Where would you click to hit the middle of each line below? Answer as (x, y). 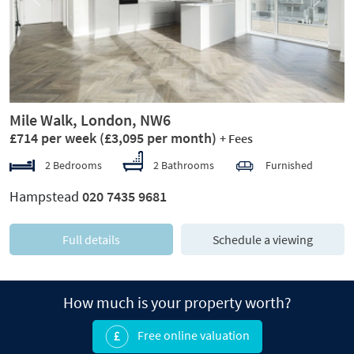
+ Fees (236, 138)
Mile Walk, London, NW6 (90, 119)
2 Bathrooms (184, 165)
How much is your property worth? (177, 302)
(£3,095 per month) (158, 137)
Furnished (289, 165)
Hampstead (46, 196)
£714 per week (55, 137)
